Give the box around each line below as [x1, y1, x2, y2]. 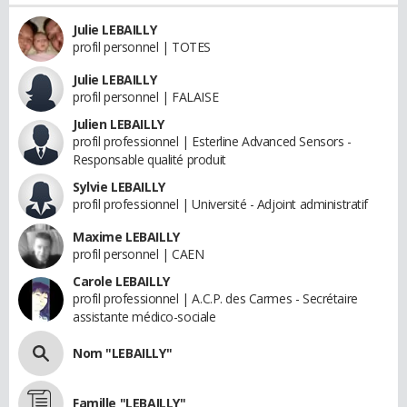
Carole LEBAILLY [73, 273, 170, 291]
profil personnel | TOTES [73, 38, 211, 56]
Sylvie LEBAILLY [73, 178, 165, 196]
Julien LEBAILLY [73, 115, 164, 134]
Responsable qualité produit [73, 151, 226, 169]
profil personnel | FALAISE [73, 88, 219, 106]
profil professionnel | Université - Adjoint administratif [73, 195, 369, 213]
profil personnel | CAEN [73, 245, 204, 263]
